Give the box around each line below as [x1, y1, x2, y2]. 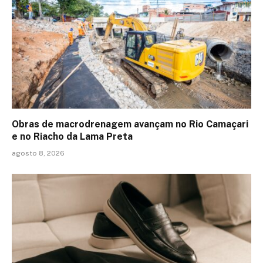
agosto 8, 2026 [12, 149, 65, 157]
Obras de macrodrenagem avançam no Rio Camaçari [12, 118, 248, 130]
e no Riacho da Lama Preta [12, 130, 133, 142]
